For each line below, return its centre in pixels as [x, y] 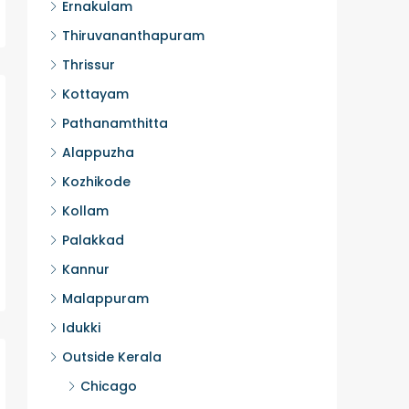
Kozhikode [96, 182]
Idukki [81, 328]
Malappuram [105, 299]
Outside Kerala [112, 357]
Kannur [86, 269]
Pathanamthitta [115, 123]
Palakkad [93, 240]
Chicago [109, 386]
